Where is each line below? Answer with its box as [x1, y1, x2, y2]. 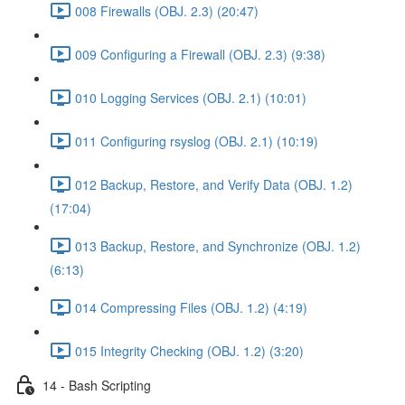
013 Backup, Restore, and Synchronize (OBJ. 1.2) [75, 236, 361, 255]
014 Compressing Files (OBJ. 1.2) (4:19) [75, 297, 307, 316]
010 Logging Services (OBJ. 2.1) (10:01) [75, 88, 306, 107]
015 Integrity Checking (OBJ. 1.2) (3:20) [75, 341, 304, 360]
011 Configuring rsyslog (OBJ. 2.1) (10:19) [75, 131, 318, 150]
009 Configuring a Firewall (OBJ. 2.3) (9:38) [75, 44, 325, 63]
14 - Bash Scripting [42, 375, 151, 394]
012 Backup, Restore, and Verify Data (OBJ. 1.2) [75, 174, 353, 193]
